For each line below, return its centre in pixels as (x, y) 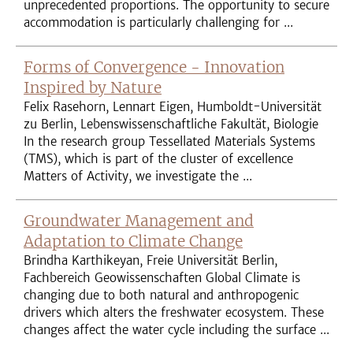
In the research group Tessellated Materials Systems (169, 141)
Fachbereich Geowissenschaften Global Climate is (162, 278)
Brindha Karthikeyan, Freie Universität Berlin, (150, 260)
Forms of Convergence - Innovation (154, 67)
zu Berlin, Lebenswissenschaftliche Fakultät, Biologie (171, 124)
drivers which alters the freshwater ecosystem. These (174, 312)
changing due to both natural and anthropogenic (161, 295)
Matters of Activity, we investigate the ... (138, 176)
